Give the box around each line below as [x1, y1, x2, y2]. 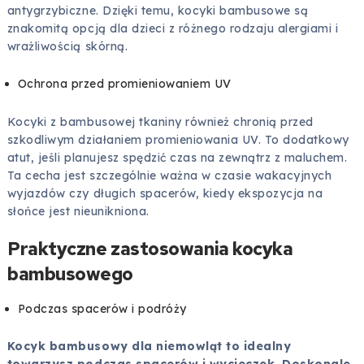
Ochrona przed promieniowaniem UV [17, 76, 232, 92]
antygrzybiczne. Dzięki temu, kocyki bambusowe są [6, 3, 309, 19]
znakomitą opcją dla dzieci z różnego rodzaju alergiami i [6, 21, 339, 37]
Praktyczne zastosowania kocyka [6, 236, 293, 261]
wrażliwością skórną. [6, 39, 128, 54]
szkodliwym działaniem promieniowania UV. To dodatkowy [6, 132, 349, 147]
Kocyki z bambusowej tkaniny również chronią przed [6, 114, 314, 129]
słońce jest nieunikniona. [6, 203, 149, 219]
